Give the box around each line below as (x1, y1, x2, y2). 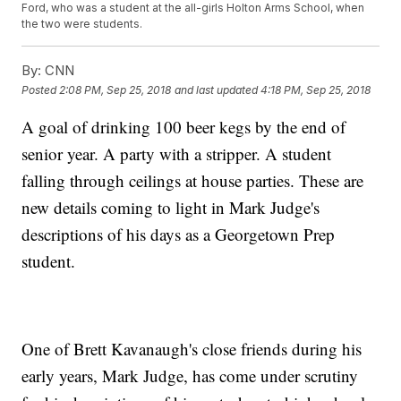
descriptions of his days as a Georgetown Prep (21, 223, 336, 246)
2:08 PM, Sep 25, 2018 (59, 82, 172, 97)
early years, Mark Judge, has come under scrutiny (21, 364, 359, 388)
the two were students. (21, 17, 146, 31)
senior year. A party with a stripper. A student (21, 142, 332, 166)
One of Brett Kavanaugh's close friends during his (21, 337, 363, 361)
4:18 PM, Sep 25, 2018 (260, 82, 371, 97)
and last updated (175, 82, 259, 97)
